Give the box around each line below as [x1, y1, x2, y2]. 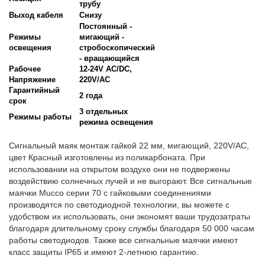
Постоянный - [79, 22, 132, 31]
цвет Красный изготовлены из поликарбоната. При [9, 153, 205, 162]
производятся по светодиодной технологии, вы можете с [9, 200, 230, 209]
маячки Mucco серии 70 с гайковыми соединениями [9, 188, 211, 198]
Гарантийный [9, 86, 60, 95]
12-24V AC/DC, [79, 64, 132, 73]
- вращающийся [79, 54, 140, 63]
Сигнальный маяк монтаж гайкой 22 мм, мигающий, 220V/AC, [9, 141, 249, 150]
